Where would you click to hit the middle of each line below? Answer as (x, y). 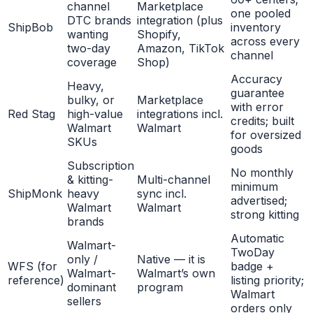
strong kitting (265, 215)
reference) (36, 281)
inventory (256, 28)
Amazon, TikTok (181, 49)
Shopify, (159, 35)
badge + (252, 267)
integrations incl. (180, 114)
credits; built (262, 121)
